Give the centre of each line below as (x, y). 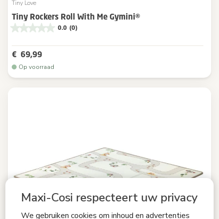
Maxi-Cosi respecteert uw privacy (109, 197)
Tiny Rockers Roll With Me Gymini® (76, 16)
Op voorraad (36, 67)
